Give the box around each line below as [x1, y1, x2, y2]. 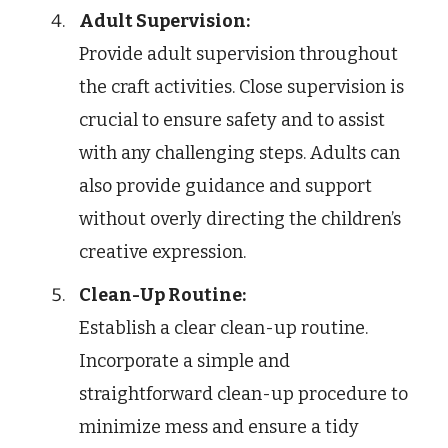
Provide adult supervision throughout [79, 43, 398, 66]
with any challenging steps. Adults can [79, 142, 400, 165]
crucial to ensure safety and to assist [79, 109, 385, 132]
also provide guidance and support [79, 175, 372, 198]
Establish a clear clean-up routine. [79, 317, 368, 340]
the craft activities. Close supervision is [79, 76, 404, 99]
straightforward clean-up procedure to [79, 383, 408, 406]
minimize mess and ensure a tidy [79, 416, 359, 439]
